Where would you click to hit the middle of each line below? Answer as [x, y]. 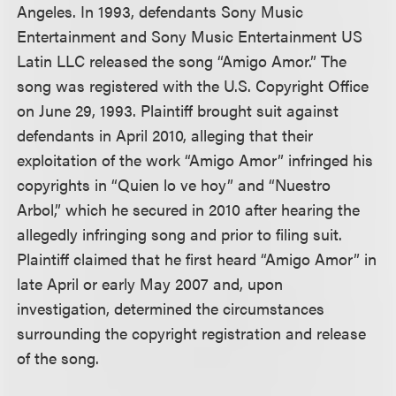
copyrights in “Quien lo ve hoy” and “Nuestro [174, 184]
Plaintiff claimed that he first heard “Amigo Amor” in [197, 258]
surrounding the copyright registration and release [192, 332]
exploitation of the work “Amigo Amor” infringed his [195, 159]
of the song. [58, 357]
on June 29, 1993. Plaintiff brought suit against [178, 110]
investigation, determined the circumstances [171, 308]
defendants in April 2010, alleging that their [165, 134]
